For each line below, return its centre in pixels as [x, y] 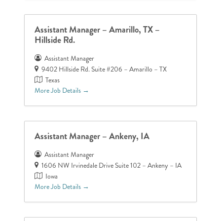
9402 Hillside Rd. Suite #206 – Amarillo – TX [104, 69]
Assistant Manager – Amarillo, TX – [97, 29]
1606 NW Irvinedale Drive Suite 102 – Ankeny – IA [112, 165]
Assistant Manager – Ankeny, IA [92, 136]
